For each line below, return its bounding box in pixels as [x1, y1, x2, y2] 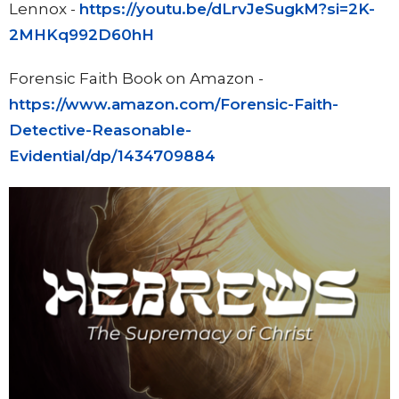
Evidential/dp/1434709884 [9, 146, 216, 165]
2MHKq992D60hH [9, 25, 154, 44]
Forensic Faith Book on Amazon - [9, 69, 264, 87]
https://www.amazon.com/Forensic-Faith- [9, 94, 338, 113]
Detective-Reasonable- [9, 120, 191, 139]
